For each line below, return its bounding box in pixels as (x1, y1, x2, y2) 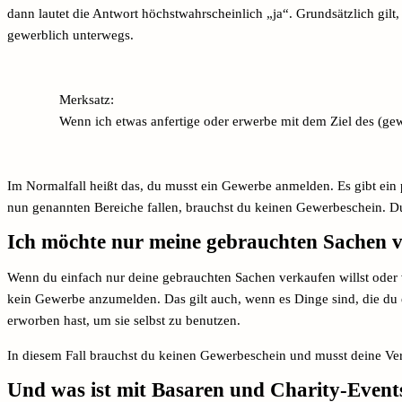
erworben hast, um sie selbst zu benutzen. (7, 312, 244, 328)
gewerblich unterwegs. (7, 27, 137, 42)
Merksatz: (59, 92, 114, 107)
